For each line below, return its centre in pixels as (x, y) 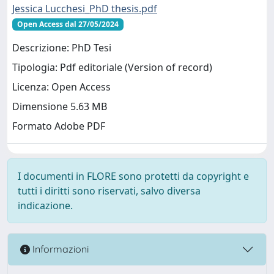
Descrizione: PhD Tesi (62, 48)
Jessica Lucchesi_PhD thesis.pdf (85, 8)
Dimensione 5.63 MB (60, 107)
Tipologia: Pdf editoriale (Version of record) (112, 68)
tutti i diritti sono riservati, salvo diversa (109, 191)
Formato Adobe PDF (59, 126)
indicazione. (45, 205)
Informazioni (59, 249)
